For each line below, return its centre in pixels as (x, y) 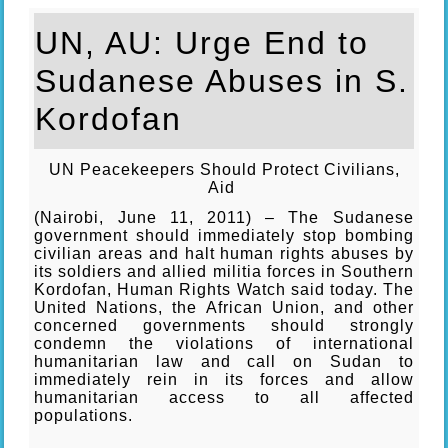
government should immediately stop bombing (224, 235)
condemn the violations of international (224, 343)
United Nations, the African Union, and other (224, 307)
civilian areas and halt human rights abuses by (224, 253)
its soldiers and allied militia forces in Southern (224, 271)
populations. (84, 415)
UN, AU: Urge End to (202, 42)
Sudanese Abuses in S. (222, 80)
